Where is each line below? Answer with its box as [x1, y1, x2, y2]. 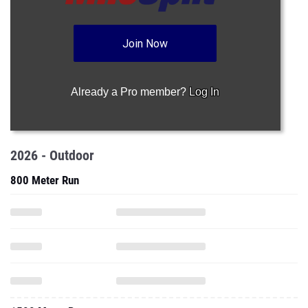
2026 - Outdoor [10, 147, 94, 164]
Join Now [122, 37, 168, 50]
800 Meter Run [10, 173, 79, 187]
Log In [189, 86, 220, 98]
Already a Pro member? [71, 86, 190, 98]
